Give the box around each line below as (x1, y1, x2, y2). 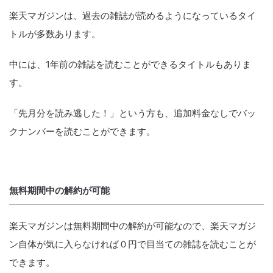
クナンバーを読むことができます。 (9, 126, 155, 137)
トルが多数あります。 (9, 28, 101, 40)
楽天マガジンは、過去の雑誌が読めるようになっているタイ (9, 10, 256, 21)
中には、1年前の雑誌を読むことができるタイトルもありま (9, 58, 251, 70)
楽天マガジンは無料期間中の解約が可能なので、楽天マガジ (9, 220, 256, 232)
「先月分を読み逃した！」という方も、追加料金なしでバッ (9, 107, 256, 119)
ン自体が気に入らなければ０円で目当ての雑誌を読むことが (9, 238, 256, 250)
